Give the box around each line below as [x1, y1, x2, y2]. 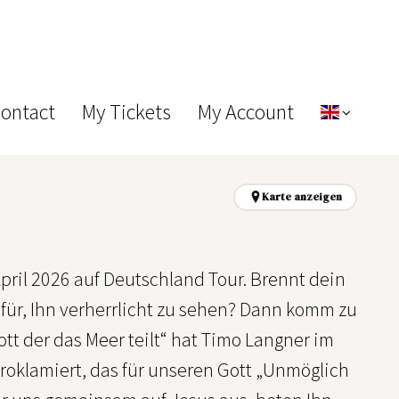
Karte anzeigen [261, 189, 342, 204]
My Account [197, 98, 294, 126]
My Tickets [81, 98, 171, 126]
